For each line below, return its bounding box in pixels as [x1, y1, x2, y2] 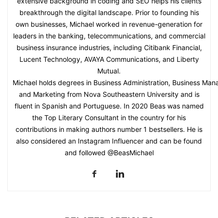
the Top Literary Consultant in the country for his [32, 113, 186, 122]
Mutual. [97, 66, 121, 75]
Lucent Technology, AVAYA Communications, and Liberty [19, 54, 199, 63]
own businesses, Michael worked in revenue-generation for [16, 19, 202, 28]
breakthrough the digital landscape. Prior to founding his [19, 8, 199, 17]
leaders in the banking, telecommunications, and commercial [13, 31, 205, 40]
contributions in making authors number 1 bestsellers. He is [16, 125, 202, 133]
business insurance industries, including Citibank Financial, [16, 43, 202, 52]
